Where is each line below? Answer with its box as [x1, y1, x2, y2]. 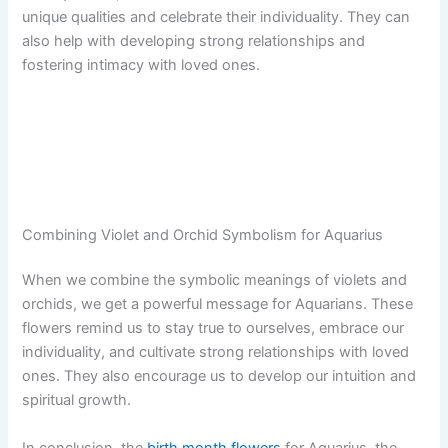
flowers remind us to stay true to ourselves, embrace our [22, 319, 405, 338]
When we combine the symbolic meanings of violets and [22, 271, 408, 290]
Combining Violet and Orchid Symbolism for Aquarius [22, 225, 384, 244]
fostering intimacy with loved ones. [22, 56, 261, 75]
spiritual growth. [22, 391, 132, 410]
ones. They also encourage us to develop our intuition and [22, 367, 417, 386]
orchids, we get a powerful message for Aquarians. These [22, 295, 414, 314]
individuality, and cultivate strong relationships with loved [22, 343, 410, 362]
